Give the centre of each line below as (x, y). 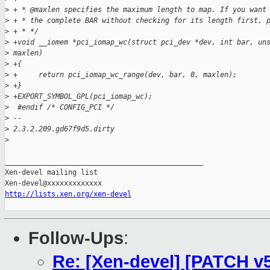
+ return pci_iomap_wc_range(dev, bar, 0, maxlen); (123, 75)
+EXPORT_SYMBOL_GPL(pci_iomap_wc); (81, 97)
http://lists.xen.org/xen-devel (68, 194)
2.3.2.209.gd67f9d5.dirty (62, 129)
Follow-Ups (76, 238)
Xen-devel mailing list (51, 173)
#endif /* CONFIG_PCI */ (62, 108)
